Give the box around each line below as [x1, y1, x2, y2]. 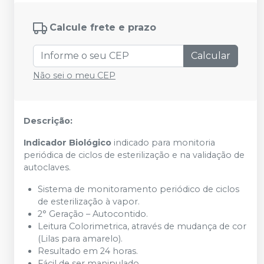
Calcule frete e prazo [49, 22, 156, 34]
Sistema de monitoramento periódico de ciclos [38, 184, 239, 194]
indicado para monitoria [114, 137, 215, 148]
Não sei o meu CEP [33, 70, 115, 81]
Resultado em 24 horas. [38, 246, 138, 256]
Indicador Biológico [24, 137, 114, 148]
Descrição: [24, 115, 72, 126]
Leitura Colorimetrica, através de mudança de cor [38, 221, 246, 232]
